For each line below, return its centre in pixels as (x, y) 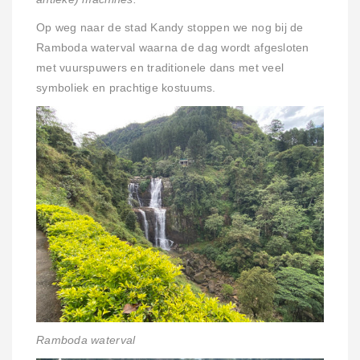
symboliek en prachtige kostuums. (126, 88)
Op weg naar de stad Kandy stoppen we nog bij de (170, 28)
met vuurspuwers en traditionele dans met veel (160, 68)
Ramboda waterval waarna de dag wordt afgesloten (173, 48)
